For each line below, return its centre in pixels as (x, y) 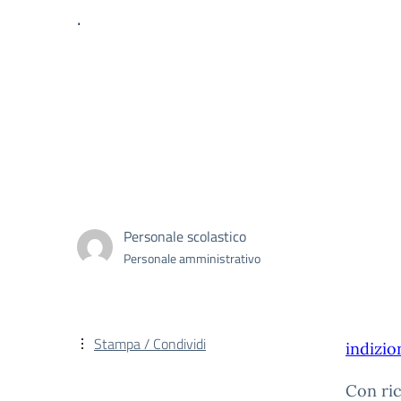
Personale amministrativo (192, 258)
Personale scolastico (185, 236)
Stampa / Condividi (150, 344)
